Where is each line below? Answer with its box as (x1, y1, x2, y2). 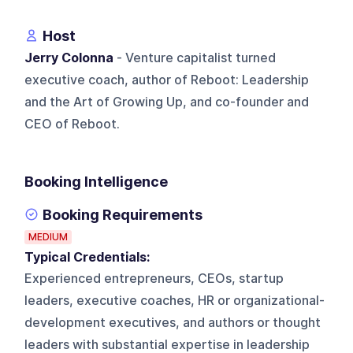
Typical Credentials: (24, 249, 157, 265)
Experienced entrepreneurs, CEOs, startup (24, 270, 284, 286)
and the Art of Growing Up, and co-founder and (24, 94, 310, 110)
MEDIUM (28, 230, 69, 243)
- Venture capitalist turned (113, 50, 277, 65)
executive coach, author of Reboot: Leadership (24, 72, 310, 87)
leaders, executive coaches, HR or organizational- (24, 292, 325, 308)
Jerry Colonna (24, 50, 114, 65)
